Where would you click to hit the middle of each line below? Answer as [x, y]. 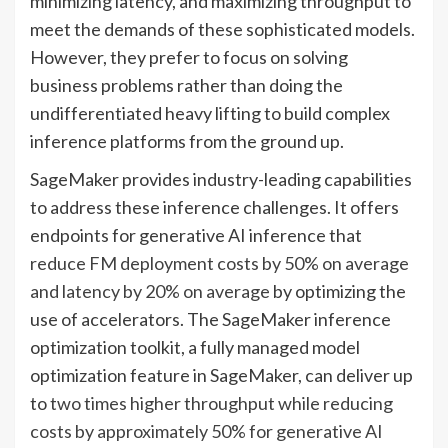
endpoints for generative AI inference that [196, 234]
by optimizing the [338, 290]
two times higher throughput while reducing [221, 402]
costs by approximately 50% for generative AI [206, 430]
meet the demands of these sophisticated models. [222, 28]
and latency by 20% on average [150, 290]
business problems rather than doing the [186, 84]
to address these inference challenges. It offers [214, 206]
